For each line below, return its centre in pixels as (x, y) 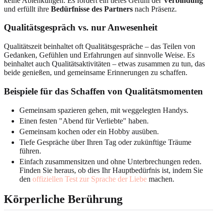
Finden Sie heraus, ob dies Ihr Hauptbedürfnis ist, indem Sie (111, 170)
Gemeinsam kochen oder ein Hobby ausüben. (89, 131)
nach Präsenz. (155, 9)
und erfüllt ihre (27, 9)
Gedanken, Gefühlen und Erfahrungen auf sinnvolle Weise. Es (99, 55)
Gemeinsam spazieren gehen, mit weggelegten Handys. (104, 110)
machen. (161, 179)
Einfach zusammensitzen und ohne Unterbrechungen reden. (110, 161)
